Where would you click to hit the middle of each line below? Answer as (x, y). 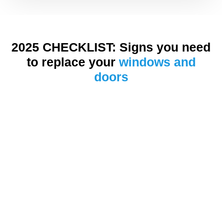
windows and (157, 62)
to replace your (73, 62)
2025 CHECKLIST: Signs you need (111, 47)
